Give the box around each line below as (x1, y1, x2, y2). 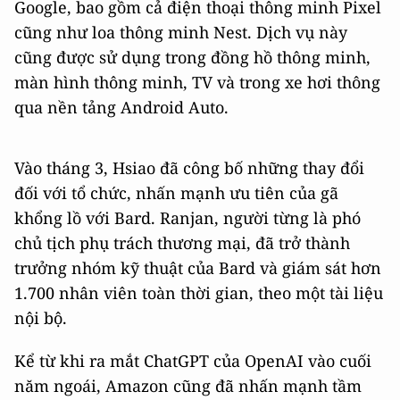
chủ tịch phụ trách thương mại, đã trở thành (14, 232, 350, 254)
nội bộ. (14, 307, 67, 329)
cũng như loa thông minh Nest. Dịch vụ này (14, 21, 347, 44)
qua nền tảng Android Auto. (14, 96, 229, 119)
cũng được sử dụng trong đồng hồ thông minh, (14, 46, 371, 69)
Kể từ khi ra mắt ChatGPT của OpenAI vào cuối (14, 350, 371, 372)
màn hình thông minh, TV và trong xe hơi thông (14, 71, 380, 94)
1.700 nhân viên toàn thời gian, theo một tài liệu (14, 282, 383, 304)
